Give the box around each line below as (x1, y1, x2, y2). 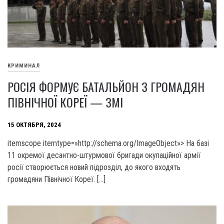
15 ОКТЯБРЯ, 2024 (7, 120, 61, 128)
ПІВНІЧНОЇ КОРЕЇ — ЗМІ (7, 93, 123, 111)
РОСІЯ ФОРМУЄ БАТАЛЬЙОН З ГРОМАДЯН (7, 77, 204, 96)
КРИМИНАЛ (7, 62, 40, 69)
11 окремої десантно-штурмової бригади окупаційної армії (7, 150, 200, 160)
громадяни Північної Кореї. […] (7, 174, 105, 184)
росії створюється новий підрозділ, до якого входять (7, 162, 180, 172)
